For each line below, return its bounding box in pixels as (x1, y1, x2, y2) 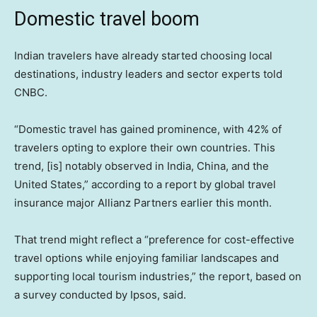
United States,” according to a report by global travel (14, 177, 276, 191)
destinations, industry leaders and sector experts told (14, 67, 282, 81)
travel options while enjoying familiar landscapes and (14, 250, 279, 265)
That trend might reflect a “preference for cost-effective (14, 232, 294, 246)
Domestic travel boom (14, 7, 200, 30)
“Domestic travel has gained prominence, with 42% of (14, 122, 282, 136)
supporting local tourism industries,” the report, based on (14, 269, 301, 283)
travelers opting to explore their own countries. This (14, 140, 275, 154)
